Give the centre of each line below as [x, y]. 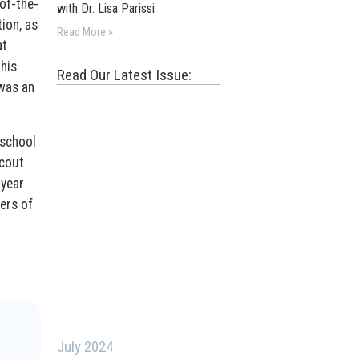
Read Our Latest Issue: [125, 75]
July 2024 [85, 347]
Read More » [85, 32]
